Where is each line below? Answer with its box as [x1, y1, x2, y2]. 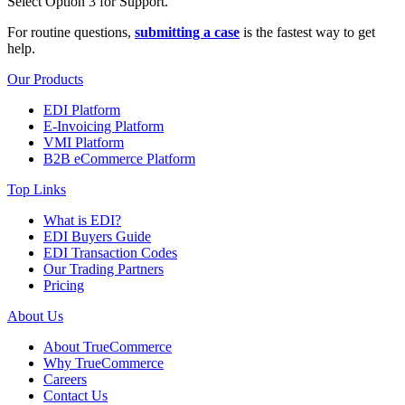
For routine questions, [7, 24, 135, 41]
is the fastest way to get [240, 24, 375, 41]
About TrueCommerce [43, 339, 172, 355]
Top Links [7, 182, 66, 198]
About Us [7, 308, 63, 325]
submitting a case [135, 24, 240, 41]
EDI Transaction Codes [43, 245, 177, 261]
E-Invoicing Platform [43, 118, 164, 135]
